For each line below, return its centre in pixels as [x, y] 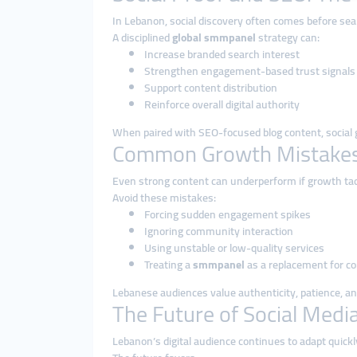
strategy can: [288, 37]
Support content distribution [211, 88]
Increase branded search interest [222, 54]
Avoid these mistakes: [164, 198]
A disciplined [142, 37]
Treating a [169, 265]
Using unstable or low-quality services [234, 248]
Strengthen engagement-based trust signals [250, 71]
